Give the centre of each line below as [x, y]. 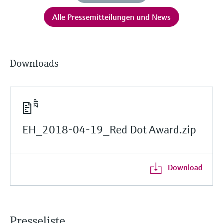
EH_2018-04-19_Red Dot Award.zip [109, 129]
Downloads [34, 63]
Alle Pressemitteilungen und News [111, 17]
